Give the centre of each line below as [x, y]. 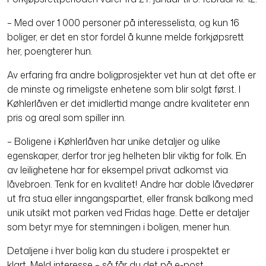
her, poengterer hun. [50, 51]
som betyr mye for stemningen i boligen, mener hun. [119, 227]
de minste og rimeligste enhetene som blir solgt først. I [124, 89]
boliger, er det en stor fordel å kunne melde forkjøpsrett [126, 37]
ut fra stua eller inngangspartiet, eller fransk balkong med [130, 199]
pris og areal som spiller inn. [66, 118]
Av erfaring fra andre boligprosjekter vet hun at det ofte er [132, 75]
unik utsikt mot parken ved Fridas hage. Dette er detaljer [128, 213]
